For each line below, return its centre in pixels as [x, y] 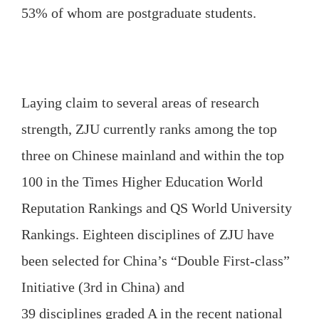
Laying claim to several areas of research [140, 102]
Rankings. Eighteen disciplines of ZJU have [147, 234]
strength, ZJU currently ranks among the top [149, 129]
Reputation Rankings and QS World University [156, 208]
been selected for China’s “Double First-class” [155, 260]
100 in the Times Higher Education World [142, 181]
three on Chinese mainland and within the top [152, 155]
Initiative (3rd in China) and [103, 287]
